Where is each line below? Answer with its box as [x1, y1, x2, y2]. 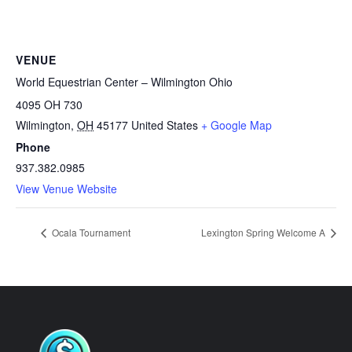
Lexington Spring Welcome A [201, 225, 328, 239]
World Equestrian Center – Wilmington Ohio [16, 74, 233, 90]
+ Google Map [201, 117, 272, 133]
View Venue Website [16, 181, 117, 196]
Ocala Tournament [49, 225, 130, 239]
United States [131, 117, 198, 133]
